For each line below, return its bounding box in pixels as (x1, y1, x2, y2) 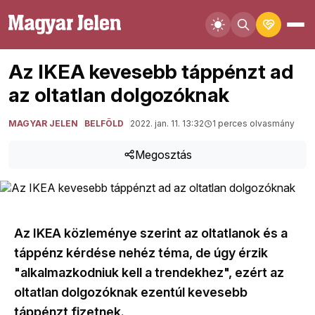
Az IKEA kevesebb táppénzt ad (8, 60, 294, 84)
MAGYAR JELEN (8, 118, 78, 129)
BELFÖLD (84, 118, 124, 129)
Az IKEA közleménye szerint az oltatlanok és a (14, 226, 288, 241)
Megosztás (134, 148, 192, 162)
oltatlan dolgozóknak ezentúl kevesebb (14, 285, 247, 300)
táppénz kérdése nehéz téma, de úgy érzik (14, 245, 268, 261)
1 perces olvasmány (212, 118, 295, 129)
